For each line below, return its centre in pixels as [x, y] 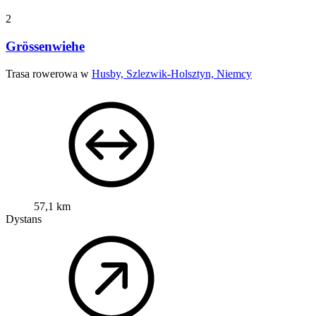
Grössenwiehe [45, 46]
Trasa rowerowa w [49, 73]
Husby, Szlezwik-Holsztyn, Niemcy [172, 73]
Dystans [24, 219]
